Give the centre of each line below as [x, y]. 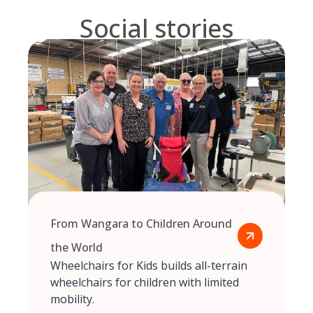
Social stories [156, 29]
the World [77, 248]
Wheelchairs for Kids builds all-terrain [149, 266]
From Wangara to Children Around [141, 224]
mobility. [72, 299]
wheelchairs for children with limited [145, 283]
